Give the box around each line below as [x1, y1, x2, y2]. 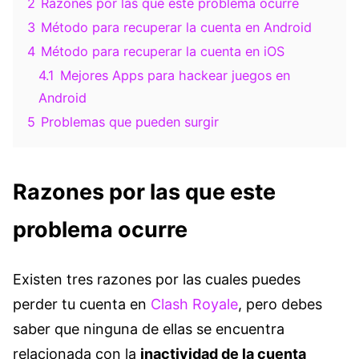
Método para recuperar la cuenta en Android [41, 19, 312, 36]
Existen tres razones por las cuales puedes [13, 270, 301, 288]
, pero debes [238, 295, 322, 313]
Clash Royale [151, 295, 238, 313]
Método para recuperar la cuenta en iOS [41, 43, 284, 60]
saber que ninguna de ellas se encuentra [13, 320, 284, 337]
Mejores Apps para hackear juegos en [60, 67, 290, 84]
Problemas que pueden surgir [41, 114, 219, 131]
